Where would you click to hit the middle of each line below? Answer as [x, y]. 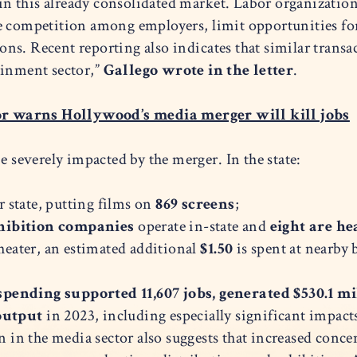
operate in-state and [204, 227]
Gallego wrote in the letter [198, 71]
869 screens [195, 204]
